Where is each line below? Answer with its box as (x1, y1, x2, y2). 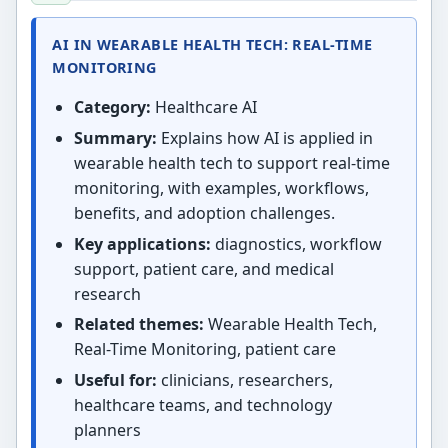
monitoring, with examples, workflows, (73, 176, 369, 199)
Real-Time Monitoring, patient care (73, 338, 336, 361)
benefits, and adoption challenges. (73, 201, 335, 224)
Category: (73, 96, 151, 119)
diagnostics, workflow (210, 232, 382, 255)
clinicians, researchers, (156, 368, 333, 391)
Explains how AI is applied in (156, 126, 373, 149)
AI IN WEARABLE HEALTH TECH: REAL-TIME (52, 35, 373, 55)
